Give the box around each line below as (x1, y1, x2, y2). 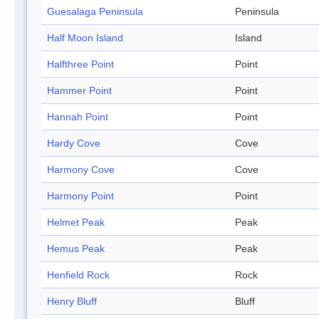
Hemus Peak (47, 243, 105, 255)
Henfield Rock (47, 269, 110, 281)
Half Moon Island (47, 32, 123, 44)
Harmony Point (47, 190, 114, 202)
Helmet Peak (47, 216, 105, 229)
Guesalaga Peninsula (47, 6, 143, 18)
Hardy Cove (47, 137, 100, 150)
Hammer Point (47, 85, 112, 97)
